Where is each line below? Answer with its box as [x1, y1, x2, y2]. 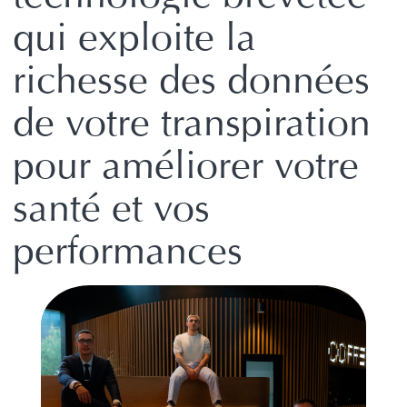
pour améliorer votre [12, 141, 359, 189]
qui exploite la [12, 13, 256, 61]
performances [12, 226, 243, 274]
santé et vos [12, 184, 210, 232]
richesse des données [12, 55, 370, 104]
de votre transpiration [12, 98, 371, 146]
